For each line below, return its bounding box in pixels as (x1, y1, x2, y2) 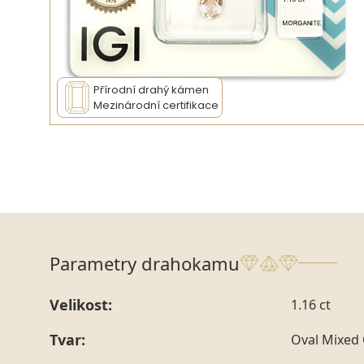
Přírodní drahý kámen (93, 81, 209, 97)
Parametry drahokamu (50, 250, 240, 275)
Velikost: (50, 294, 112, 314)
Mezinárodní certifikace (93, 97, 219, 113)
